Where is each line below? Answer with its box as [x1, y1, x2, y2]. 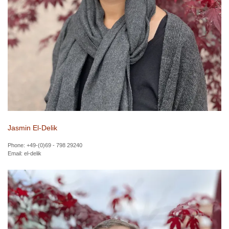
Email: [8, 150, 24, 156]
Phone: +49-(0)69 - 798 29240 [8, 142, 82, 148]
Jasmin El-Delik [8, 123, 57, 132]
